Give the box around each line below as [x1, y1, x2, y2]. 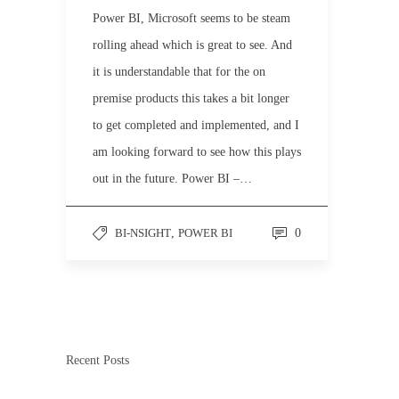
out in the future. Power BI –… [93, 172, 252, 185]
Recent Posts [66, 354, 129, 367]
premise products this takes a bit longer [93, 92, 289, 105]
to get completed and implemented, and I [93, 118, 299, 132]
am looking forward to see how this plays [93, 145, 301, 159]
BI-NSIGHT [115, 226, 171, 240]
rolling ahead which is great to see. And [93, 38, 292, 52]
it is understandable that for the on [93, 65, 265, 78]
